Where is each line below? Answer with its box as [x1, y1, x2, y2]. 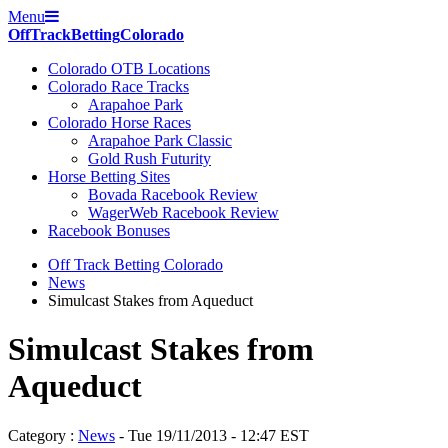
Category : [8, 426, 78, 444]
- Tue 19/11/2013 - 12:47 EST [115, 426, 309, 444]
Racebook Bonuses [48, 222, 170, 239]
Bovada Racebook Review [88, 186, 258, 203]
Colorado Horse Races [48, 114, 191, 131]
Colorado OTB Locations [48, 60, 210, 77]
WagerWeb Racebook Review [88, 204, 279, 221]
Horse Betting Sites [48, 168, 170, 185]
